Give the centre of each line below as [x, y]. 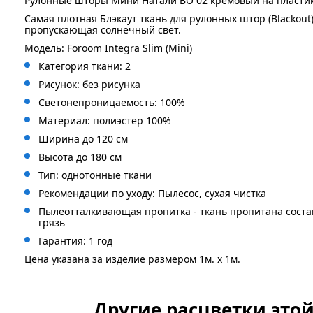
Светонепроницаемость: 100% [112, 102]
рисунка [121, 84]
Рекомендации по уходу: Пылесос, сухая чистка [152, 193]
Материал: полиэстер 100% [105, 121]
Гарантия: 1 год [75, 241]
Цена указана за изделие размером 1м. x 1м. [132, 259]
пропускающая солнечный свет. [103, 30]
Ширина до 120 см [83, 139]
